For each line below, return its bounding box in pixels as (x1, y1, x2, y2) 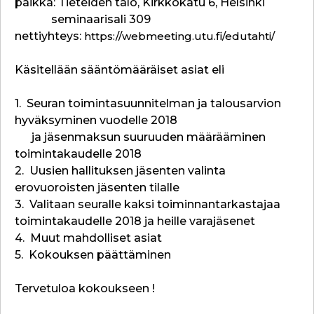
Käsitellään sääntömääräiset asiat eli (15, 63, 224, 76)
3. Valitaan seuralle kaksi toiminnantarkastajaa (15, 198, 280, 211)
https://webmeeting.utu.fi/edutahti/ (84, 29, 275, 43)
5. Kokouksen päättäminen (15, 248, 171, 261)
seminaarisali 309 (15, 13, 151, 26)
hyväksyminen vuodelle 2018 (15, 114, 177, 127)
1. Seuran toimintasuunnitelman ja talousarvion (15, 97, 281, 110)
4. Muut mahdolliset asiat (15, 231, 162, 245)
